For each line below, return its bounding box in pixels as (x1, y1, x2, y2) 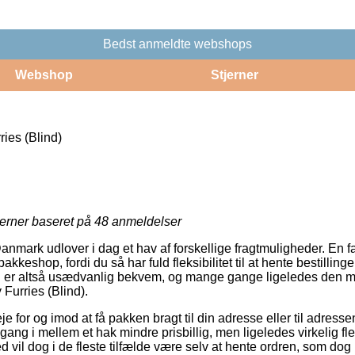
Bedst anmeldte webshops (103, 36, 252, 51)
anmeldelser (109, 214, 181, 228)
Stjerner (210, 67, 258, 82)
